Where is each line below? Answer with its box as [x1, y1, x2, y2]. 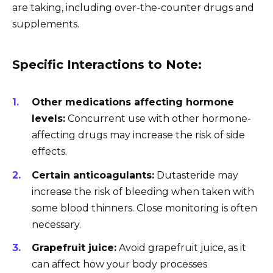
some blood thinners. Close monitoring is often [32, 202, 257, 214]
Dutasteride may [154, 169, 238, 181]
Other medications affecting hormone [32, 96, 234, 108]
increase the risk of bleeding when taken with [32, 185, 254, 197]
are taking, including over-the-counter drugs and [12, 2, 254, 14]
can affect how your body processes [32, 258, 207, 270]
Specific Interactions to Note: [12, 57, 202, 73]
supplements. [12, 18, 79, 30]
